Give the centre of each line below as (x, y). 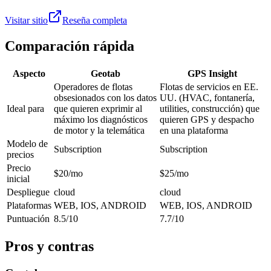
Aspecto (29, 74)
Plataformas (29, 206)
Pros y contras (49, 247)
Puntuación (28, 219)
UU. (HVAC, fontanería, (207, 98)
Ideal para (25, 109)
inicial (18, 179)
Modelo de (27, 144)
